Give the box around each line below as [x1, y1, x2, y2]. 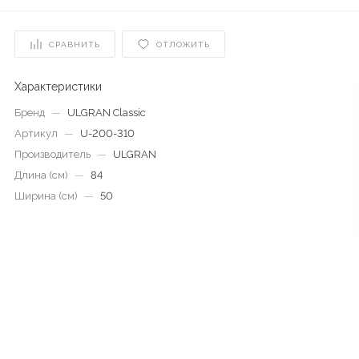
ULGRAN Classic [67, 107, 146, 119]
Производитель [14, 148, 91, 160]
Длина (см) [14, 169, 68, 181]
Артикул [14, 127, 58, 139]
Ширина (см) [14, 190, 78, 202]
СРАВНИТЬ [48, 39, 100, 49]
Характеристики [14, 80, 102, 93]
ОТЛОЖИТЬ [155, 39, 210, 49]
